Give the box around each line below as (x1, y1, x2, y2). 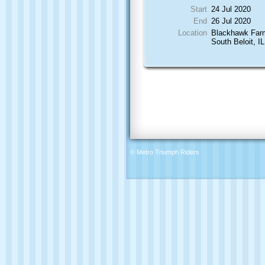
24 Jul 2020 (211, 4, 251, 14)
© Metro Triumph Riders (130, 148, 199, 156)
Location (178, 28, 208, 37)
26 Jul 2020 (211, 16, 251, 25)
